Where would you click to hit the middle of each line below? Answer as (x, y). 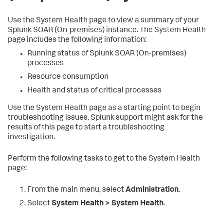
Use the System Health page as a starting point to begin (104, 109)
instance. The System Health (155, 31)
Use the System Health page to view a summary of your (103, 21)
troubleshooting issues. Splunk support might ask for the (105, 118)
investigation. (31, 138)
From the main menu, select (76, 190)
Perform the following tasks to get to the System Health (104, 159)
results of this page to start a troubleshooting (86, 128)
